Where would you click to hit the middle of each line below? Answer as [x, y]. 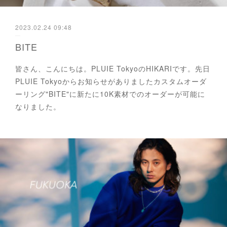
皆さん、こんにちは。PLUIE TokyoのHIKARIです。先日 [113, 69]
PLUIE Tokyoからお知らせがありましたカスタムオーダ [111, 81]
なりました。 [38, 107]
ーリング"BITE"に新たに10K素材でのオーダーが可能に [110, 94]
